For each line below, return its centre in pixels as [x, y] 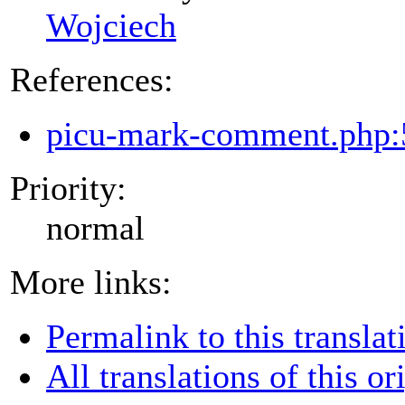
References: [92, 79]
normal [95, 227]
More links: [91, 282]
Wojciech [111, 25]
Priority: [68, 188]
